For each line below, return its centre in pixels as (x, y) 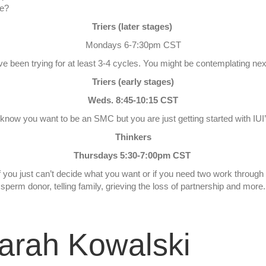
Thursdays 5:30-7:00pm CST (133, 155)
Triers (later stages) (133, 26)
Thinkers (133, 137)
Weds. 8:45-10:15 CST (133, 100)
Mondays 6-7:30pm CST (133, 45)
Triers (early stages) (133, 81)
